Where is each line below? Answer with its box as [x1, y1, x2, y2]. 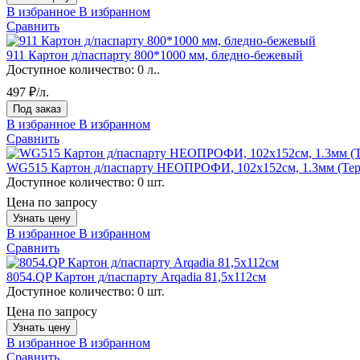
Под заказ [13, 102, 61, 115]
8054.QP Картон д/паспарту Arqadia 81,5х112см [6, 269, 266, 284]
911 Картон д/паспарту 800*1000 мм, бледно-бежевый [6, 47, 303, 62]
